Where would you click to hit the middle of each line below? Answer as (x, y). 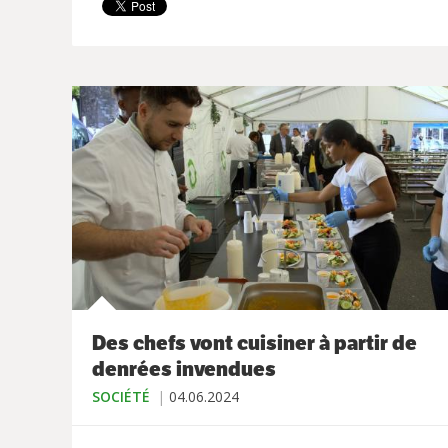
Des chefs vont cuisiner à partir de (254, 343)
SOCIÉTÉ (121, 397)
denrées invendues (184, 369)
